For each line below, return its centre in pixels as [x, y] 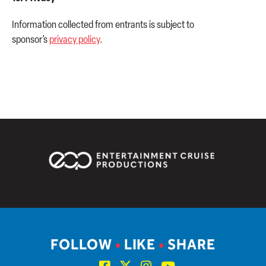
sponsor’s [31, 40]
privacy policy [75, 40]
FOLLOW [83, 245]
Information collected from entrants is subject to [103, 26]
